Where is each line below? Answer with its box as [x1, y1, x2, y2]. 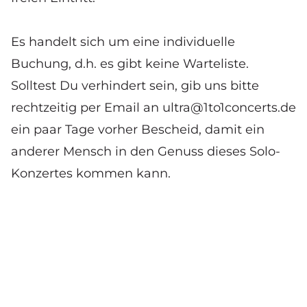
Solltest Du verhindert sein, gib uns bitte [11, 78, 259, 94]
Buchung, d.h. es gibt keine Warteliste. [11, 56, 249, 72]
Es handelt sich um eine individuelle [11, 34, 235, 50]
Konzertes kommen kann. [11, 166, 171, 182]
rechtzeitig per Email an [11, 100, 162, 116]
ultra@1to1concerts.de [162, 100, 296, 116]
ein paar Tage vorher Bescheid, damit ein [11, 122, 265, 138]
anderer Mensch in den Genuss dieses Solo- [11, 144, 280, 160]
